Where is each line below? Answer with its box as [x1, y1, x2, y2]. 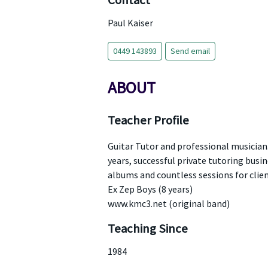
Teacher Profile [107, 112, 189, 128]
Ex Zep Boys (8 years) [107, 183, 193, 195]
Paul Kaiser [107, 17, 153, 29]
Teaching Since [107, 221, 188, 236]
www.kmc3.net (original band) [107, 197, 230, 209]
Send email [170, 45, 210, 56]
